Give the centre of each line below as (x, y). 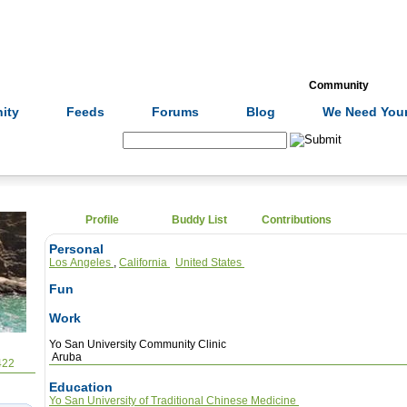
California (144, 263)
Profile (102, 220)
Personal (76, 249)
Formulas (47, 85)
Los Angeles (81, 263)
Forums (175, 112)
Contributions (297, 220)
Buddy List (199, 220)
